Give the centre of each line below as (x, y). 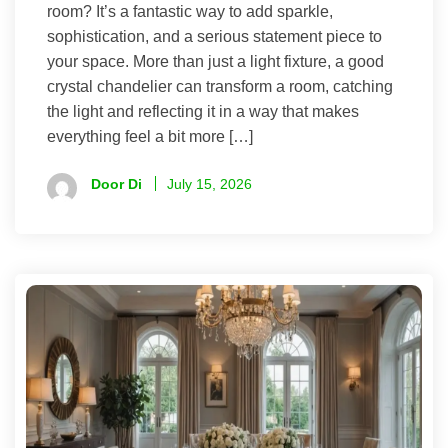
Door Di (116, 184)
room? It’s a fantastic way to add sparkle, (190, 12)
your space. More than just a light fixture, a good (215, 62)
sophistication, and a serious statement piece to (214, 37)
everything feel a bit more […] (150, 137)
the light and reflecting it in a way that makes (203, 112)
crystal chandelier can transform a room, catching (220, 87)
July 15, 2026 (209, 184)
